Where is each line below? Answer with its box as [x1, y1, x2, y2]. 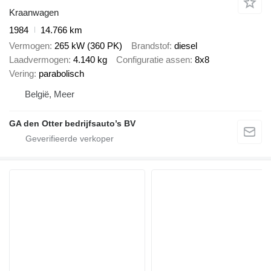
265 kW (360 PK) [54, 41, 122, 51]
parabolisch [39, 68, 84, 79]
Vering [9, 68, 34, 79]
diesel [174, 41, 197, 51]
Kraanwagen [9, 7, 59, 18]
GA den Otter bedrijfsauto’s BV [9, 119, 135, 129]
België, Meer [25, 89, 74, 100]
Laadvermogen [9, 54, 68, 65]
